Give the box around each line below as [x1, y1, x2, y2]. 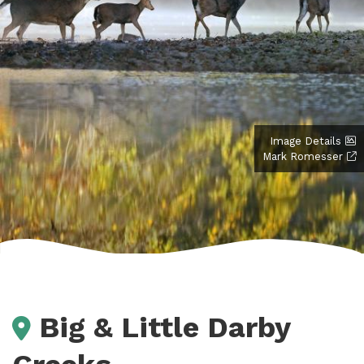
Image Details [270, 134, 341, 147]
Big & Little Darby [39, 310, 290, 344]
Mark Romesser [262, 149, 343, 162]
